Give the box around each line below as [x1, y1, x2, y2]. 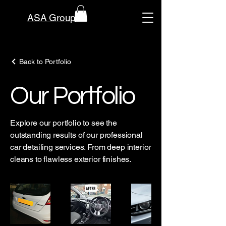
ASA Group [27, 12, 76, 23]
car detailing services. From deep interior [10, 142, 151, 152]
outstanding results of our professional [10, 130, 143, 140]
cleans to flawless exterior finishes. [10, 154, 132, 164]
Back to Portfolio [19, 58, 71, 66]
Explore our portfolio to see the [10, 118, 117, 128]
